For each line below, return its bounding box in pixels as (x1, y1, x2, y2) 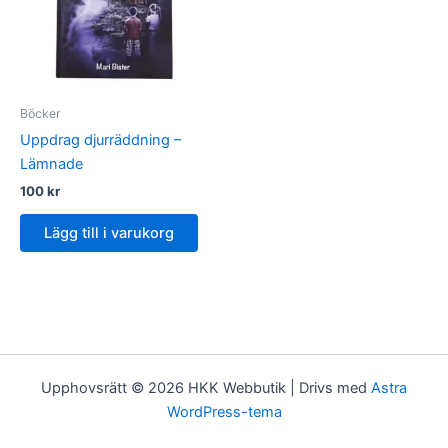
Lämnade (20, 154, 83, 173)
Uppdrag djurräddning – (20, 130, 181, 149)
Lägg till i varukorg (44, 223, 174, 242)
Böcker (20, 105, 61, 121)
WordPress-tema (166, 403, 282, 421)
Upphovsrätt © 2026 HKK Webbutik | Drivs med (41, 379, 371, 397)
